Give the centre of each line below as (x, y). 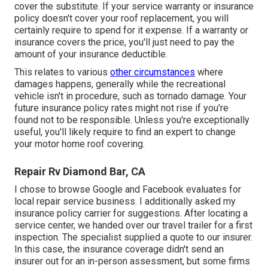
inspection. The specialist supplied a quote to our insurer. (133, 237)
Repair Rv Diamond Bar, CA (80, 171)
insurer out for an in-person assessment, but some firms (132, 261)
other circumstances (153, 72)
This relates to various (62, 72)
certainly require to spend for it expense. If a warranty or (131, 30)
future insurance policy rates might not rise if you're (121, 108)
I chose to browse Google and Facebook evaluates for (128, 189)
